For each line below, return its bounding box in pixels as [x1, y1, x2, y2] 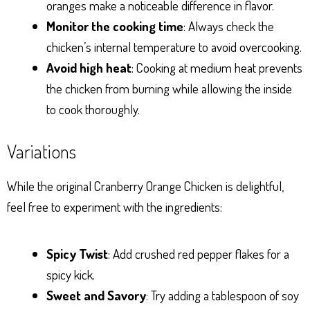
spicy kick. [46, 265, 95, 283]
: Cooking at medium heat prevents [131, 59, 302, 77]
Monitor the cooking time [46, 17, 183, 35]
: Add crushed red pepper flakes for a [108, 244, 289, 262]
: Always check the [183, 17, 274, 35]
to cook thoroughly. [46, 100, 140, 118]
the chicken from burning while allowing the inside [46, 80, 292, 98]
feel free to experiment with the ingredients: [7, 197, 222, 215]
